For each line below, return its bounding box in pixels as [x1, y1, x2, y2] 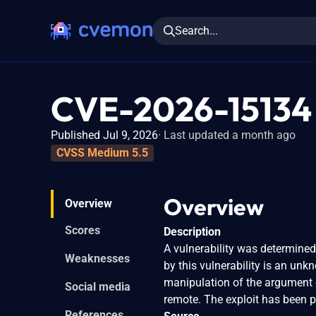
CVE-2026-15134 [51, 87, 312, 130]
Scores [65, 223, 100, 237]
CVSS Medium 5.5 [56, 145, 148, 159]
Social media [65, 279, 130, 293]
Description [164, 224, 221, 238]
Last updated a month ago [164, 128, 296, 142]
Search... [175, 23, 218, 37]
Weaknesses [65, 251, 130, 265]
